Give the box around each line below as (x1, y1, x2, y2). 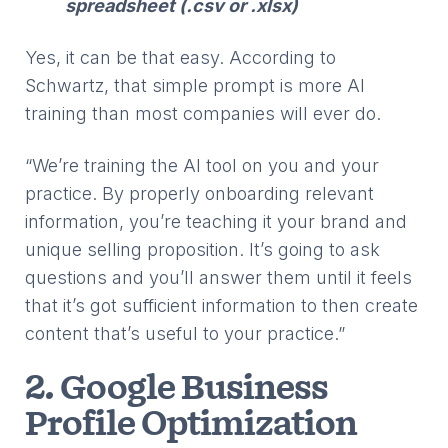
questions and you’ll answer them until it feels (25, 267, 412, 288)
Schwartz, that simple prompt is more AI (25, 75, 365, 96)
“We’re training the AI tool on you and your (25, 155, 379, 176)
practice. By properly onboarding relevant (25, 183, 374, 204)
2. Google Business (25, 366, 328, 413)
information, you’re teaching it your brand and (25, 211, 407, 232)
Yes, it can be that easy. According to (25, 47, 336, 68)
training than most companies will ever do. (25, 103, 386, 124)
